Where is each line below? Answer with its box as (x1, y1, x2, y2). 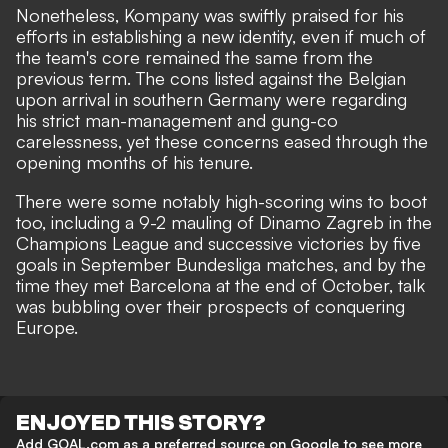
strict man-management (42, 109, 232, 132)
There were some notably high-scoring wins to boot (16, 190, 427, 213)
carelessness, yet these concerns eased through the (16, 130, 428, 153)
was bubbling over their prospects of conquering (16, 295, 405, 318)
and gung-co (232, 109, 338, 132)
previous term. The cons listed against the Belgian (16, 67, 406, 90)
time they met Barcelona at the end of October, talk (16, 274, 425, 297)
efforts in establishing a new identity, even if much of (16, 25, 426, 48)
